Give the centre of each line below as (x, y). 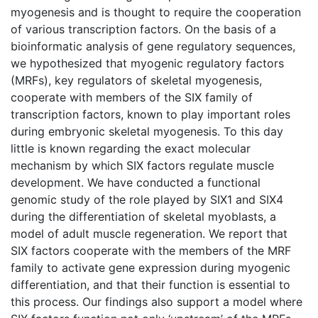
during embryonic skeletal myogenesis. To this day (147, 131)
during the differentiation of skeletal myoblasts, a (143, 216)
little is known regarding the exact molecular (131, 148)
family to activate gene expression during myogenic (150, 267)
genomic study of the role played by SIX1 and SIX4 (147, 199)
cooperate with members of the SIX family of (132, 97)
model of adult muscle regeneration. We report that (149, 233)
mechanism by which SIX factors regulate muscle (142, 165)
